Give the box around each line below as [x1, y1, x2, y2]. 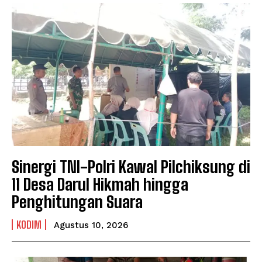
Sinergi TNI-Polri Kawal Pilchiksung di [12, 156, 250, 177]
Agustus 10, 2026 [54, 219, 128, 230]
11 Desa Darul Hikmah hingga [12, 174, 188, 194]
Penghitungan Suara [12, 191, 143, 212]
